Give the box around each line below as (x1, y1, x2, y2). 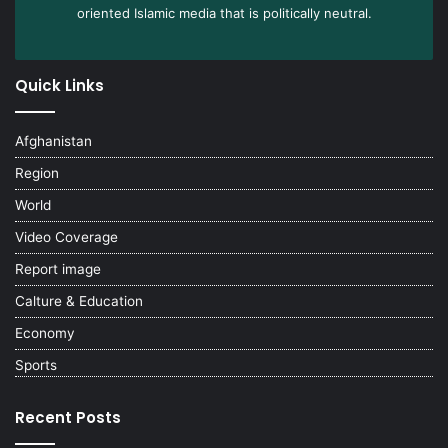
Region (15, 164, 59, 181)
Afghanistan (15, 132, 92, 149)
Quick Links (15, 74, 104, 96)
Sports (15, 356, 57, 373)
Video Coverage (15, 228, 118, 245)
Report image (15, 260, 101, 277)
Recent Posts (15, 406, 121, 428)
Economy (15, 324, 75, 341)
